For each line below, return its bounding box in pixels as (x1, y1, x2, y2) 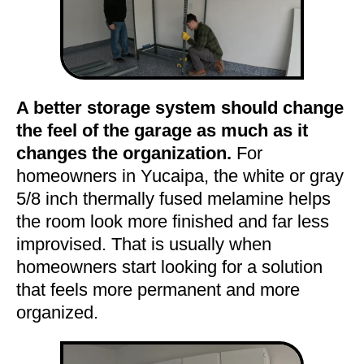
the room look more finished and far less (16, 210, 329, 232)
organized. (16, 301, 98, 323)
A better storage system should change (16, 97, 344, 118)
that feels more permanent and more (16, 279, 300, 300)
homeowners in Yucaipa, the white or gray (16, 165, 344, 186)
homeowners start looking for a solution (16, 256, 323, 277)
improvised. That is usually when (16, 233, 271, 254)
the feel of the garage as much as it (16, 119, 308, 141)
